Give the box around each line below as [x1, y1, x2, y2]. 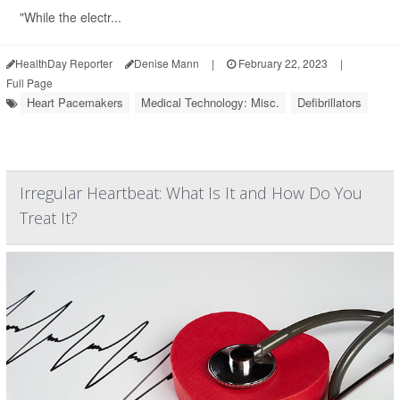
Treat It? [20, 207, 78, 229]
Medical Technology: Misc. [141, 94, 279, 111]
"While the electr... [20, 8, 121, 26]
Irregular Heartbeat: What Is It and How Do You [20, 182, 362, 204]
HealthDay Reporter [15, 55, 112, 71]
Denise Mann [134, 55, 199, 71]
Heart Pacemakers [27, 94, 123, 111]
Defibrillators [297, 94, 362, 111]
